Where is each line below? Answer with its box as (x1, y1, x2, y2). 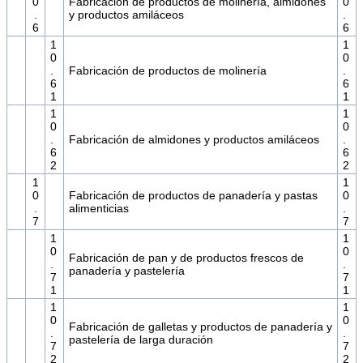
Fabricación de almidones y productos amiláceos (68, 133, 319, 147)
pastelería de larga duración (68, 333, 213, 347)
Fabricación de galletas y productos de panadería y (68, 320, 332, 334)
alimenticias (68, 202, 129, 216)
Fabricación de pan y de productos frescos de (68, 251, 304, 265)
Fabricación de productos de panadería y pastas (68, 189, 318, 203)
